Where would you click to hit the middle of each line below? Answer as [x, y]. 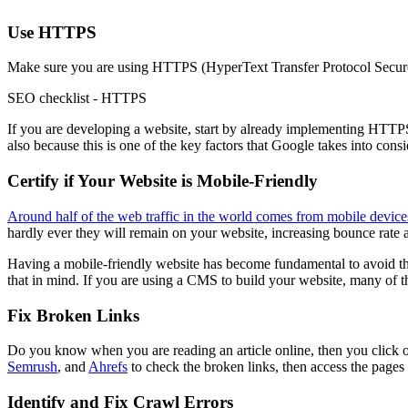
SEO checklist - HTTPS [77, 98]
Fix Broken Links [73, 315]
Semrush [32, 367]
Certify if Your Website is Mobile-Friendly [163, 181]
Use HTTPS [52, 32]
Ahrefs [108, 367]
